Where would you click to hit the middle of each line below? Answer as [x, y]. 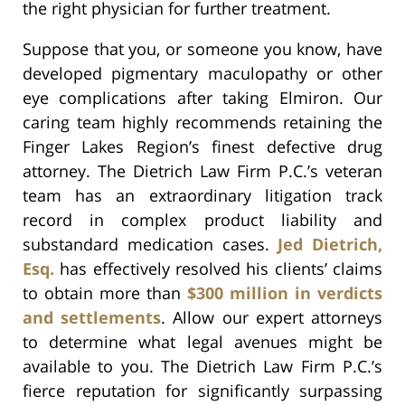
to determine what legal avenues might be [202, 341]
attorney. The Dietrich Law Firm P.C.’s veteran [202, 170]
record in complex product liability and [202, 219]
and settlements [92, 317]
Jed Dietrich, [330, 244]
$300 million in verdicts [285, 292]
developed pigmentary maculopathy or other [202, 73]
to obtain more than [105, 292]
